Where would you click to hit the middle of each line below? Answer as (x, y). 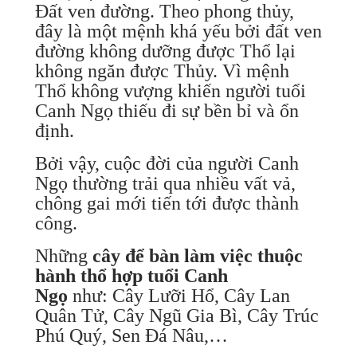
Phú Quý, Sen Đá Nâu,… (133, 335)
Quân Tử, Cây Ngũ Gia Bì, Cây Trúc (177, 315)
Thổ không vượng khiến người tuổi (170, 90)
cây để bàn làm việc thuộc (197, 255)
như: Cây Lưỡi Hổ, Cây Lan (178, 295)
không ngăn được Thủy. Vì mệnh (162, 71)
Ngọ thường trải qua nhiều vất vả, (165, 183)
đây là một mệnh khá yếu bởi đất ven (178, 31)
